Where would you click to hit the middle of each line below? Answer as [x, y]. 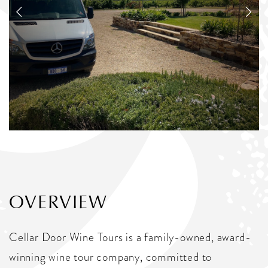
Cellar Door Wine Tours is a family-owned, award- [130, 237]
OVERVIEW [58, 202]
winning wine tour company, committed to [111, 257]
